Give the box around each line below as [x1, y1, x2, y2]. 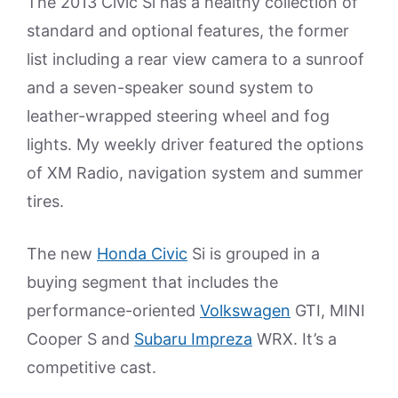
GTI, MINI [291, 301, 365, 320]
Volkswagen [200, 301, 291, 320]
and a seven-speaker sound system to [27, 78, 314, 97]
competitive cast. [27, 358, 156, 377]
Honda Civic [97, 244, 187, 263]
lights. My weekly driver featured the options [27, 135, 363, 154]
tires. [27, 192, 64, 211]
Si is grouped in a [187, 244, 320, 263]
